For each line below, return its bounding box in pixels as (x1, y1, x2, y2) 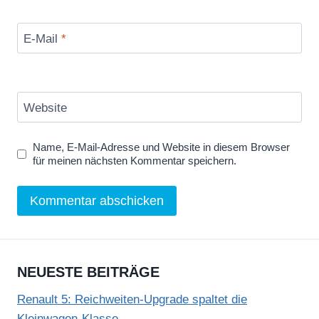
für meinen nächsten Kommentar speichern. (33, 155, 237, 167)
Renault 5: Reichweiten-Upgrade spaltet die (17, 293, 247, 307)
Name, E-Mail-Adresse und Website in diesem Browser (33, 141, 291, 154)
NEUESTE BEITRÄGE (17, 264, 159, 281)
